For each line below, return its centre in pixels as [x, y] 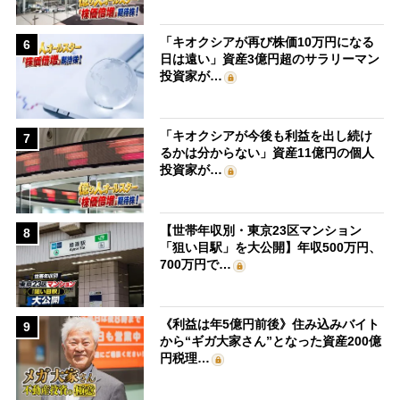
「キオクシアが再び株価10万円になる [267, 42]
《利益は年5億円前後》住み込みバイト [270, 325]
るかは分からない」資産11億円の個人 [267, 153]
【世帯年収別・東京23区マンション [261, 230]
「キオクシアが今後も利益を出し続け [267, 136]
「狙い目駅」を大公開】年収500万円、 [271, 247]
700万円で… [196, 264]
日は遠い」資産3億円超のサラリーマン [270, 58]
